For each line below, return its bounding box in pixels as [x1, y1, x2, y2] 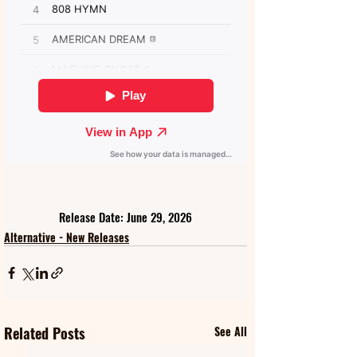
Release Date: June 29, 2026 [59, 208, 192, 226]
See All [214, 323, 247, 339]
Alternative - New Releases [4, 229, 129, 245]
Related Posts [4, 323, 85, 343]
